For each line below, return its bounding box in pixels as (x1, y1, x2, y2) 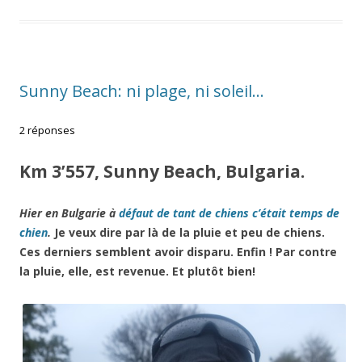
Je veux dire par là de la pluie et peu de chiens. (54, 225, 325, 241)
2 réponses (19, 123, 75, 138)
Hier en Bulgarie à (19, 205, 119, 221)
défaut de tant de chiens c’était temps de (119, 205, 339, 221)
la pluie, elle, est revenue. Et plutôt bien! (19, 263, 255, 280)
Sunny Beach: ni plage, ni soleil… (19, 80, 264, 103)
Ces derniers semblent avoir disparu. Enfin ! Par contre (19, 244, 337, 260)
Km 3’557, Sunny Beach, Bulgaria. (19, 160, 305, 183)
